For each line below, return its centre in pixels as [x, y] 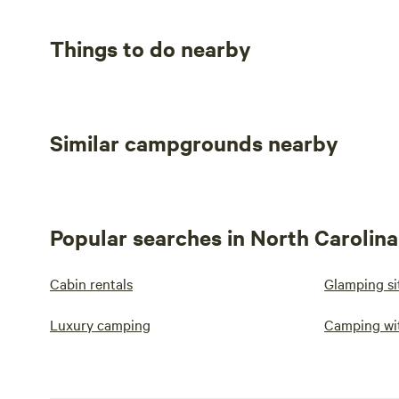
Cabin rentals [91, 283]
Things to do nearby [151, 48]
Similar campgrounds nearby [194, 142]
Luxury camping [100, 324]
